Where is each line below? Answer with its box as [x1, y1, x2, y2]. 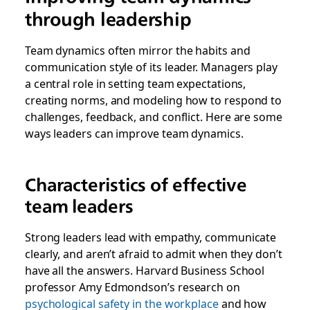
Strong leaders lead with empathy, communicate [24, 228, 277, 245]
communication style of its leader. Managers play [24, 58, 277, 75]
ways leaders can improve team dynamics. [24, 125, 244, 141]
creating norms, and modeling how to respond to [24, 91, 282, 108]
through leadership [24, 8, 192, 30]
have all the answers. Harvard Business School [24, 262, 265, 278]
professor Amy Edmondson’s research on [24, 278, 240, 295]
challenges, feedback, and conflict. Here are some [24, 108, 282, 125]
